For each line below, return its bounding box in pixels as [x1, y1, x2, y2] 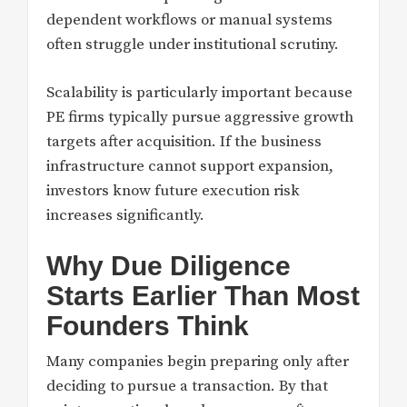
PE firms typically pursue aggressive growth [46, 106, 353, 127]
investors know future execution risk [46, 180, 300, 201]
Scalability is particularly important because [46, 82, 352, 103]
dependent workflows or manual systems [46, 10, 333, 31]
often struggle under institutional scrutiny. [46, 35, 339, 55]
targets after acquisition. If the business [46, 131, 322, 152]
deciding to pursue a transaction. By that [46, 376, 328, 397]
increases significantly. [46, 204, 204, 225]
